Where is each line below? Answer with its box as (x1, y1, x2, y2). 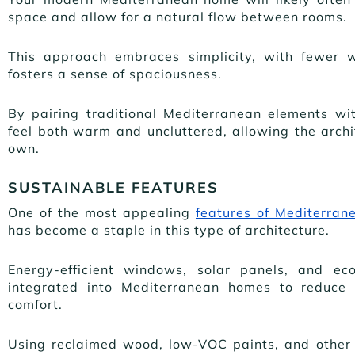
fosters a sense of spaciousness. (8, 65, 226, 82)
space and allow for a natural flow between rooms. (8, 8, 351, 25)
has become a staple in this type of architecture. (8, 221, 334, 238)
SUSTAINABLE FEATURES (8, 177, 219, 197)
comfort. (8, 296, 67, 312)
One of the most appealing (8, 204, 196, 220)
